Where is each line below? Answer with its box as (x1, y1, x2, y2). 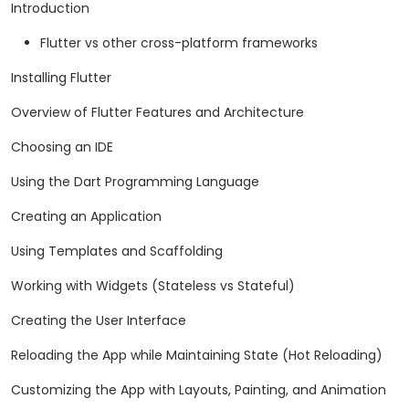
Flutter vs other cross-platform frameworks (40, 34, 318, 53)
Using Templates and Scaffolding (11, 242, 223, 261)
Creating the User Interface (11, 311, 186, 330)
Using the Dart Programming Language (11, 173, 259, 192)
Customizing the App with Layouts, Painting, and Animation (11, 381, 386, 400)
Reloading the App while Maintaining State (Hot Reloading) (11, 346, 383, 365)
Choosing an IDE (11, 138, 113, 157)
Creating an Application (11, 207, 162, 226)
